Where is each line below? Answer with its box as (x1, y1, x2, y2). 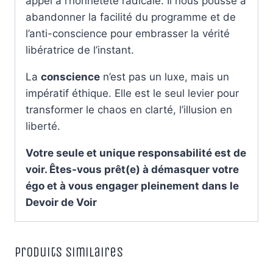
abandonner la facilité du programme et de (26, 10, 236, 23)
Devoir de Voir (26, 196, 99, 208)
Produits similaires (15, 244, 123, 260)
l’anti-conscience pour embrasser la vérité (26, 27, 230, 40)
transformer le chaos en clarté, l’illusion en (26, 103, 232, 116)
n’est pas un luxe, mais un (100, 70, 229, 83)
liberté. (26, 119, 60, 132)
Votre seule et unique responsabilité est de (26, 146, 246, 159)
